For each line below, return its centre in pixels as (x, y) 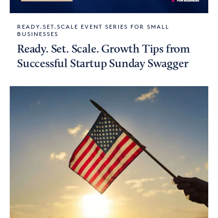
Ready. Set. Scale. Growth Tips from (103, 50)
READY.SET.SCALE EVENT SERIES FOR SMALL (93, 27)
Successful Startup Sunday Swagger (103, 64)
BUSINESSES (38, 34)
